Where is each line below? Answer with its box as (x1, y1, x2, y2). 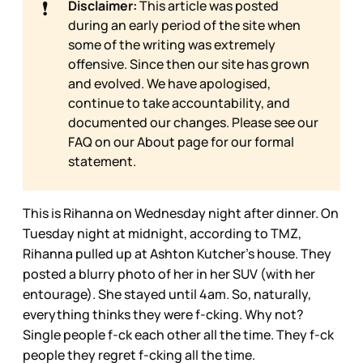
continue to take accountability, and (68, 93, 290, 112)
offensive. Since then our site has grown (68, 54, 310, 73)
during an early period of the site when (68, 15, 301, 34)
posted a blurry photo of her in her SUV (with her (23, 264, 315, 283)
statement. (68, 152, 136, 170)
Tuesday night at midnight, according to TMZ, (23, 224, 301, 242)
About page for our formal (137, 132, 294, 151)
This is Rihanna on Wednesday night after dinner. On (23, 203, 339, 222)
